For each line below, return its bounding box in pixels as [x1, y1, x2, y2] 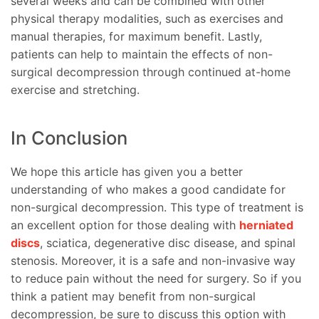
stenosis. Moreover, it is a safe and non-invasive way [11, 253, 296, 268]
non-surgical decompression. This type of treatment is [11, 200, 303, 215]
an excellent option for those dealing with [11, 218, 239, 233]
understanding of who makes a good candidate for [11, 182, 286, 197]
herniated [239, 218, 293, 233]
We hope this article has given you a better [11, 164, 243, 179]
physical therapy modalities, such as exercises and [11, 11, 283, 26]
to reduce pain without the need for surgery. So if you [11, 271, 301, 286]
